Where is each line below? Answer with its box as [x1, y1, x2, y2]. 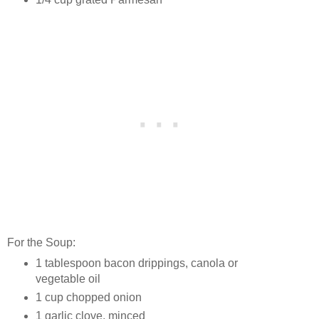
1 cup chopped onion [35, 291, 142, 303]
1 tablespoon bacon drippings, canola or [35, 256, 238, 269]
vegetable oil [35, 272, 100, 285]
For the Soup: [7, 236, 75, 249]
